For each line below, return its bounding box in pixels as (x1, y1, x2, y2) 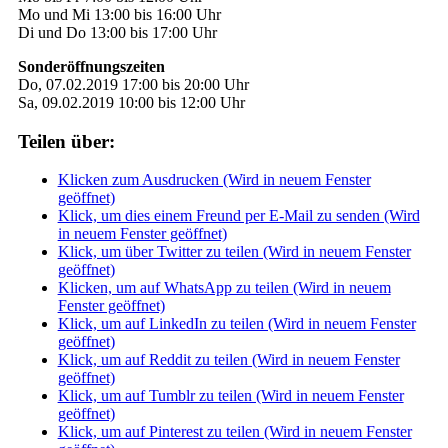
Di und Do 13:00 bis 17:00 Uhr (17, 24, 217, 41)
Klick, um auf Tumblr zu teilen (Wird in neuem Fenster (57, 387, 404, 405)
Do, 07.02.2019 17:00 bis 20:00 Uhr (17, 76, 249, 93)
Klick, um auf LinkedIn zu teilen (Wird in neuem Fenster (57, 315, 416, 333)
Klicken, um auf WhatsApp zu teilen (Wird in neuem (57, 279, 391, 297)
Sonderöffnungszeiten (17, 58, 165, 75)
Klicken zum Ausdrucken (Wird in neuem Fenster (57, 171, 371, 189)
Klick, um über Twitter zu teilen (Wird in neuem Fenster (57, 243, 411, 261)
